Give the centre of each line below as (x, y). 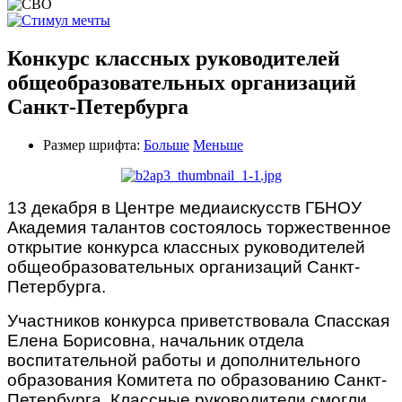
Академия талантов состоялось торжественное (199, 227)
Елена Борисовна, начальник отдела (156, 340)
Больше (166, 144)
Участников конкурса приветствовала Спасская (198, 320)
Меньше (218, 144)
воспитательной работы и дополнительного (184, 360)
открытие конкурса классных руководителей (186, 247)
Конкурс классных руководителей (174, 58)
